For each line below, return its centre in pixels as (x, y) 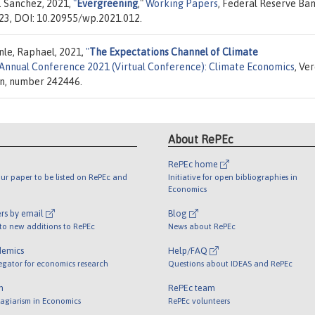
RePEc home (194, 165)
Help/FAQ (189, 251)
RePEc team (192, 288)
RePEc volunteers (199, 301)
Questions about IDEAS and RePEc (230, 264)
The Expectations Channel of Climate (174, 52)
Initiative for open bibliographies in (233, 177)
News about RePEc (202, 226)
